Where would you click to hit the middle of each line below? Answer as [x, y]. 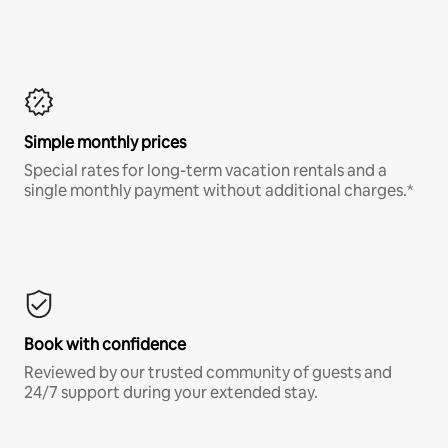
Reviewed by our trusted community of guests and [208, 372]
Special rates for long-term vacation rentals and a [205, 170]
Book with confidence [105, 344]
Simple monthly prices [105, 142]
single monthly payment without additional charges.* [218, 190]
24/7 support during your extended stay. [171, 392]
